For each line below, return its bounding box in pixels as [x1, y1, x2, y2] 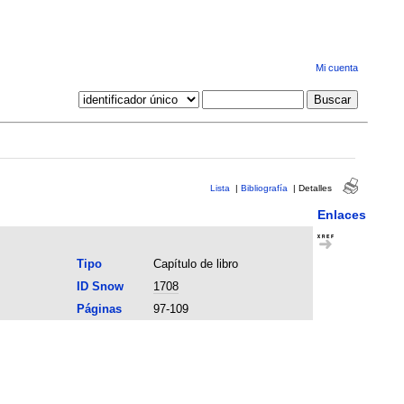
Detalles [298, 182, 332, 193]
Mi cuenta [315, 62, 358, 74]
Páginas [76, 301, 122, 316]
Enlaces [317, 207, 366, 222]
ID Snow [76, 279, 124, 293]
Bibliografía [240, 182, 288, 193]
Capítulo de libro [152, 256, 238, 271]
